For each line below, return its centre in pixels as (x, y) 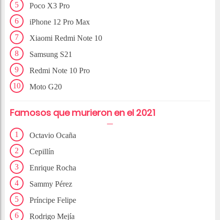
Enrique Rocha (53, 168)
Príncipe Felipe (53, 200)
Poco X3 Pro (50, 6)
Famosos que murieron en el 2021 (82, 113)
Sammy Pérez (51, 184)
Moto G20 (46, 87)
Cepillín (42, 152)
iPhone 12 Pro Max (60, 22)
